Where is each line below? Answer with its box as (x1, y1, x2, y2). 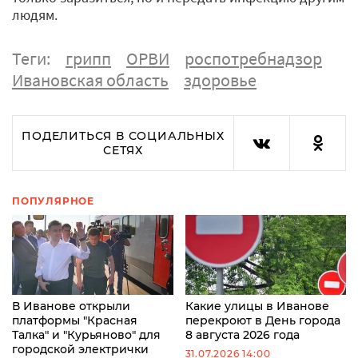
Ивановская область (12, 68, 169, 91)
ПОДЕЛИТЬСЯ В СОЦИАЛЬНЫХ (22, 128, 225, 143)
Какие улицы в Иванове (185, 299, 329, 314)
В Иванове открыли (12, 299, 130, 314)
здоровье (184, 68, 257, 91)
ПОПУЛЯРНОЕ (12, 194, 94, 207)
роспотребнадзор (185, 46, 322, 70)
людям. (12, 5, 58, 24)
